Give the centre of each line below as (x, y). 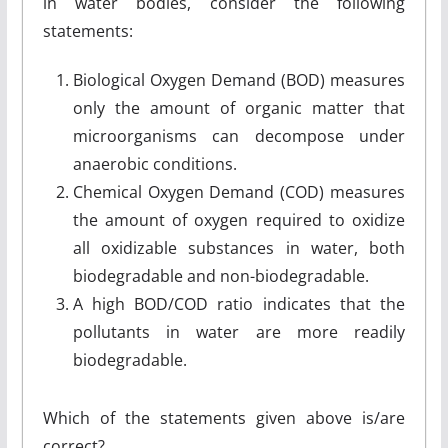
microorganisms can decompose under (239, 136)
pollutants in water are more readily (239, 332)
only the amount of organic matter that (239, 108)
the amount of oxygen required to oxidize (239, 220)
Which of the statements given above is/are (224, 418)
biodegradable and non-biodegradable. (220, 276)
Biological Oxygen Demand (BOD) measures (239, 80)
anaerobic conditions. (154, 164)
